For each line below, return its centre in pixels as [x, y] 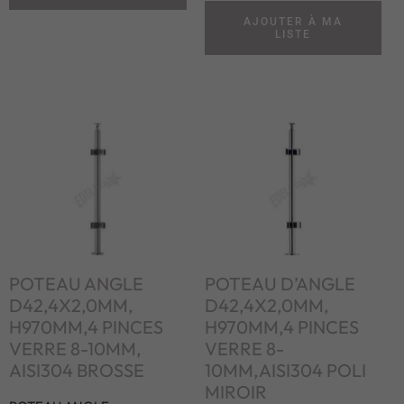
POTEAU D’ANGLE [280, 284]
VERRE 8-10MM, [75, 349]
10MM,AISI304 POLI [285, 371]
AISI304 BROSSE [77, 371]
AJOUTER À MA [293, 22]
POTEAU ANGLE [76, 284]
